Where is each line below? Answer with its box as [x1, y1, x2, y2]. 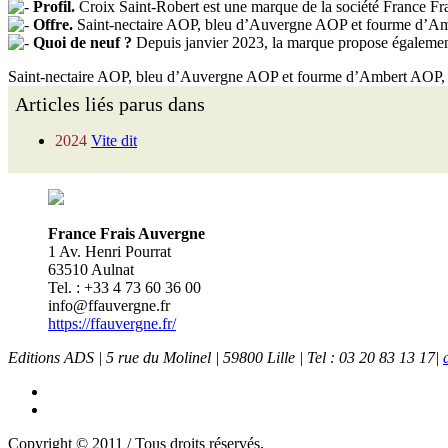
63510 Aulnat [48, 261, 134, 279]
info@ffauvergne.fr [48, 297, 170, 315]
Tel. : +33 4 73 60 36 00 [48, 279, 201, 297]
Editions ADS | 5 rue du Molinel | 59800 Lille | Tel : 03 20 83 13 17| [8, 349, 443, 367]
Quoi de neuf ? [33, 34, 132, 52]
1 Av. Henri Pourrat [48, 243, 171, 261]
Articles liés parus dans [15, 93, 210, 116]
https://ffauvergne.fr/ [48, 315, 176, 333]
